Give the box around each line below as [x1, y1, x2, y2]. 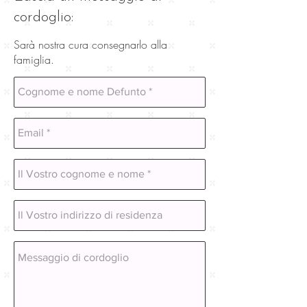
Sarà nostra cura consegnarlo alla [14, 36, 167, 52]
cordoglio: [14, 9, 73, 25]
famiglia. [14, 51, 54, 67]
